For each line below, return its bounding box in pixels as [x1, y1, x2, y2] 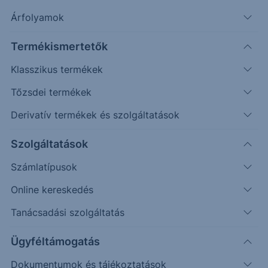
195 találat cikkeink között [36, 59, 132, 68]
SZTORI [11, 243, 37, 252]
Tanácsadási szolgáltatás [11, 206, 124, 218]
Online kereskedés [11, 184, 93, 196]
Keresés [48, 35, 80, 45]
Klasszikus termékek [11, 63, 103, 75]
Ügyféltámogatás [11, 235, 100, 248]
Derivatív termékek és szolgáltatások [11, 109, 179, 121]
